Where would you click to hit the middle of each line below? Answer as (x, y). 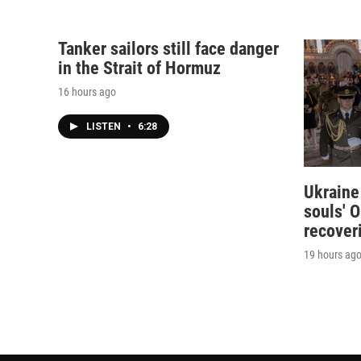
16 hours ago (87, 91)
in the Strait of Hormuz (139, 68)
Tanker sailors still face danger (168, 48)
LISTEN (105, 126)
